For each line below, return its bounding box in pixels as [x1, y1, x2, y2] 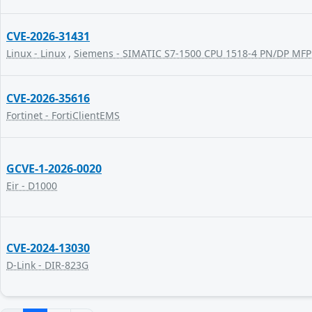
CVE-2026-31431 [6, 29, 90, 44]
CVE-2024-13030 [6, 240, 90, 256]
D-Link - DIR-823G [6, 258, 88, 272]
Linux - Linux [6, 47, 65, 60]
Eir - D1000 [6, 179, 57, 192]
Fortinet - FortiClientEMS [6, 109, 120, 122]
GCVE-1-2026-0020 [6, 161, 102, 176]
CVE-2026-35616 [6, 91, 90, 106]
